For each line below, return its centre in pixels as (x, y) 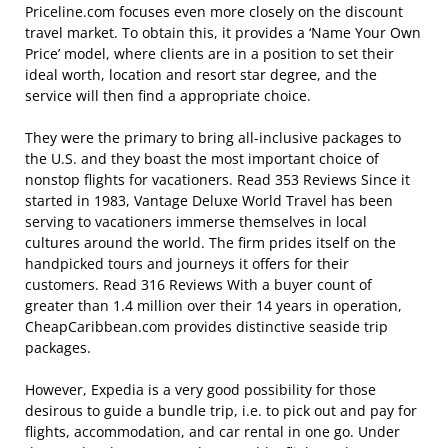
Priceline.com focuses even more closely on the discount (214, 11)
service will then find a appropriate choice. (168, 95)
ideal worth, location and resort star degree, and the (201, 74)
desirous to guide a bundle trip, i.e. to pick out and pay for (221, 410)
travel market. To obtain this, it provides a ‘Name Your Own (223, 32)
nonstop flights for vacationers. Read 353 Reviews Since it (217, 179)
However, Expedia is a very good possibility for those (200, 389)
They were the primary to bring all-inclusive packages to (213, 137)
